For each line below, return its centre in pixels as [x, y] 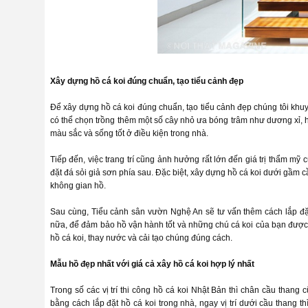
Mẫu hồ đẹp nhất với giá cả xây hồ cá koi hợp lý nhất [152, 264]
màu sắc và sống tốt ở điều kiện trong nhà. [129, 133]
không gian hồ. [78, 186]
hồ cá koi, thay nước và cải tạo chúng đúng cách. [141, 238]
